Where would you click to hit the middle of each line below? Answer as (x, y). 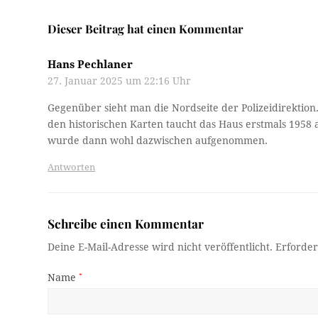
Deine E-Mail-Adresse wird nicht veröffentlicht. (160, 247)
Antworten (72, 167)
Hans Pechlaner (91, 64)
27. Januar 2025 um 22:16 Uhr (120, 81)
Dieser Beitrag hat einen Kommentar (146, 28)
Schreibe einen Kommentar (126, 223)
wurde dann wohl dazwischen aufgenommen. (158, 140)
